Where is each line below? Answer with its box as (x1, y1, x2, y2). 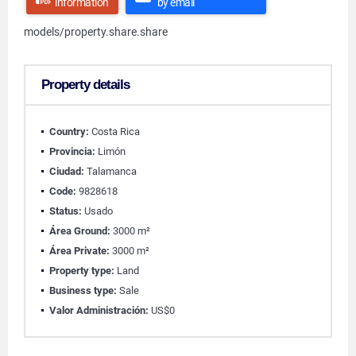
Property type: (49, 265, 114, 277)
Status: (49, 205, 82, 217)
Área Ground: (49, 225, 110, 237)
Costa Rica (89, 126, 140, 137)
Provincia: (49, 145, 95, 157)
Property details (41, 77, 130, 92)
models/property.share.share (24, 25, 168, 38)
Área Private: (49, 245, 110, 257)
